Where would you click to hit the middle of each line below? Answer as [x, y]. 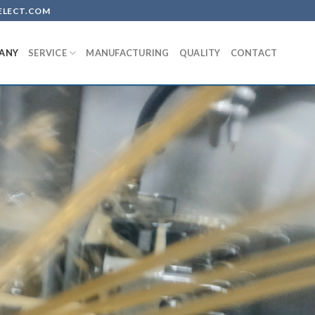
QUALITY [200, 53]
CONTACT [254, 53]
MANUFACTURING [128, 53]
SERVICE [47, 53]
